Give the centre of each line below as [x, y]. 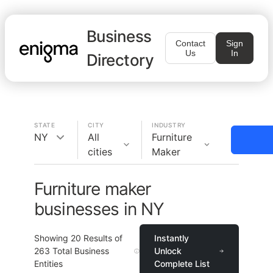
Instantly [171, 238]
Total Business [80, 251]
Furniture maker [93, 189]
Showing [52, 238]
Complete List [182, 264]
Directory [120, 60]
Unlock [168, 251]
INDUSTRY [169, 125]
